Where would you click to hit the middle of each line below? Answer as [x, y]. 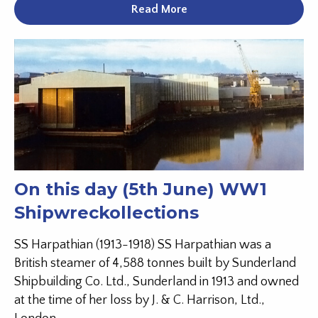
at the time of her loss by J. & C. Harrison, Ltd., [139, 301]
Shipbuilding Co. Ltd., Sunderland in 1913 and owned [157, 282]
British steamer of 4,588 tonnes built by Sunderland [155, 264]
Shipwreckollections [106, 213]
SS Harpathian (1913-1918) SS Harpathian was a [143, 245]
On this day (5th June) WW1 [141, 190]
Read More [159, 9]
